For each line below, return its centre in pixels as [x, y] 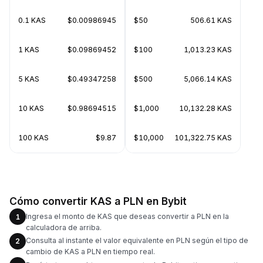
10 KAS [31, 108]
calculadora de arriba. [64, 227]
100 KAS [33, 138]
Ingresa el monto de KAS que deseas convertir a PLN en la [127, 216]
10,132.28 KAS [205, 108]
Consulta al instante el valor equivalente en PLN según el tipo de [137, 240]
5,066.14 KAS [208, 79]
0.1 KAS [32, 20]
